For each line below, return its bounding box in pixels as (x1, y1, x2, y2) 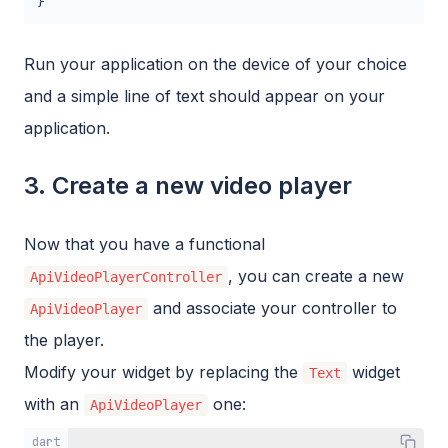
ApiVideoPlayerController (30, 268, 222, 285)
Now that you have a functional (24, 233, 265, 254)
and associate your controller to (148, 297, 397, 318)
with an (24, 393, 84, 414)
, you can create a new (228, 265, 404, 286)
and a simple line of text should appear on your (24, 85, 385, 106)
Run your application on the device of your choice (24, 53, 407, 74)
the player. (24, 329, 104, 350)
